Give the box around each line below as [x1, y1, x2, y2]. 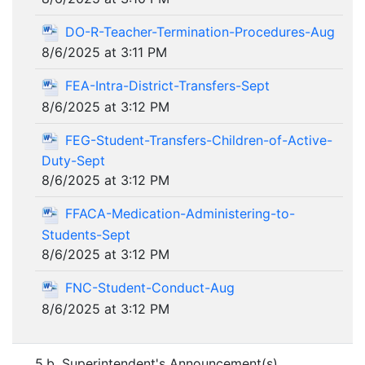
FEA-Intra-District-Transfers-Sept [65, 77, 270, 95]
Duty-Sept [42, 152, 105, 169]
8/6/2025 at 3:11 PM [42, 44, 167, 61]
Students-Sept [42, 226, 130, 244]
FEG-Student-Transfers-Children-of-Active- [65, 131, 332, 148]
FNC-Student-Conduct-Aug [65, 279, 235, 297]
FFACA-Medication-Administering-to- [65, 205, 295, 222]
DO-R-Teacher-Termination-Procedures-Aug [65, 23, 335, 40]
